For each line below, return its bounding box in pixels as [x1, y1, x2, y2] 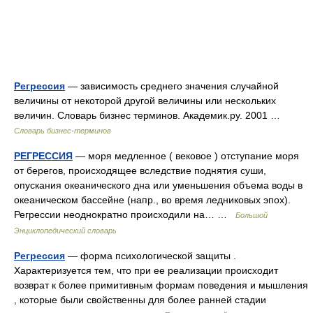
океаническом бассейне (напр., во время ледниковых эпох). [14, 194, 291, 205]
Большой [235, 211, 268, 219]
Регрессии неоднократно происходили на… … [14, 209, 235, 220]
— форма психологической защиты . [65, 250, 236, 261]
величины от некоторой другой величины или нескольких [14, 95, 276, 106]
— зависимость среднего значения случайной [65, 80, 279, 92]
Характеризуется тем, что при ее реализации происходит [14, 265, 278, 276]
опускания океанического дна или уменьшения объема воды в [14, 180, 303, 191]
